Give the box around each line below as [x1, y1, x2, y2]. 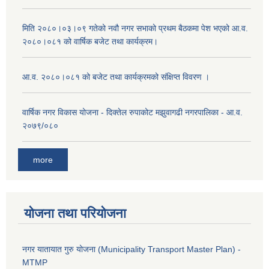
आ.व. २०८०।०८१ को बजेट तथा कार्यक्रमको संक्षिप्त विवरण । [22, 72, 210, 82]
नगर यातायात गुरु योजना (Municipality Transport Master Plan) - [22, 244, 241, 254]
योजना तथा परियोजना [24, 205, 126, 221]
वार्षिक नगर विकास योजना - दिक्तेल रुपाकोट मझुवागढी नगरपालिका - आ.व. [22, 107, 243, 118]
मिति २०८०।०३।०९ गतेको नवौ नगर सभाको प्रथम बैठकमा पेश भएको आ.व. [22, 23, 248, 34]
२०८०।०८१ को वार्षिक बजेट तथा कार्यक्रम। [22, 37, 158, 47]
